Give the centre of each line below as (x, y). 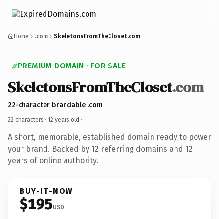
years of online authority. (53, 160)
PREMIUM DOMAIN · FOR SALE (72, 66)
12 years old (64, 120)
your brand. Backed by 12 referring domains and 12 (100, 149)
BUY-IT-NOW (46, 191)
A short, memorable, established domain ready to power (109, 137)
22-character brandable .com (55, 105)
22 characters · (28, 120)
